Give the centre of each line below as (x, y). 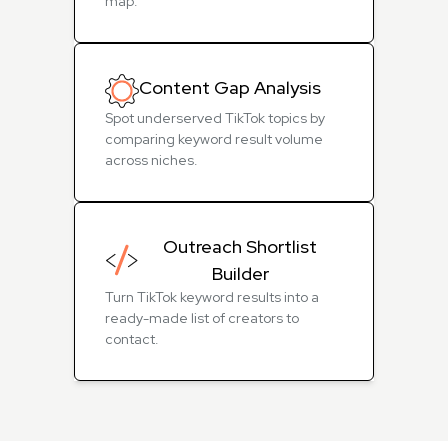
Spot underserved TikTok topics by (215, 118)
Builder (240, 273)
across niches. (151, 160)
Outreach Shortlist (240, 246)
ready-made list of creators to (202, 318)
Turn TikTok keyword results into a (212, 297)
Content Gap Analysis (230, 87)
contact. (132, 339)
